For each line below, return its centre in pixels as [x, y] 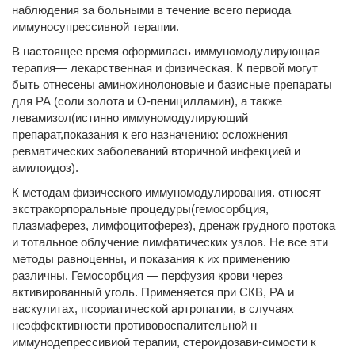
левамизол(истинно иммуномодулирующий [130, 118]
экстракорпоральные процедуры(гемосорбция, [140, 209]
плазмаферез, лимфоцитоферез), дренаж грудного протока [174, 225]
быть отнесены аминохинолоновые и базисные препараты [172, 84]
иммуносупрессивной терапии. [95, 27]
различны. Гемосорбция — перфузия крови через [147, 275]
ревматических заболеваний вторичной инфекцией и [156, 151]
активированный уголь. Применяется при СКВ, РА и [153, 292]
